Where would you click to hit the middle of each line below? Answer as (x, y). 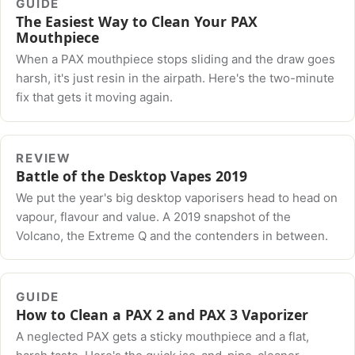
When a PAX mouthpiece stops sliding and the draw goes (176, 59)
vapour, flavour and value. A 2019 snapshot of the (154, 216)
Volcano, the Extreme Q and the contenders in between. (172, 235)
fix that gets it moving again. (95, 97)
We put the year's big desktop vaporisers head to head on (177, 197)
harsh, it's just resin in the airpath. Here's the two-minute (176, 78)
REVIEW (44, 158)
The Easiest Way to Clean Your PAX (137, 22)
